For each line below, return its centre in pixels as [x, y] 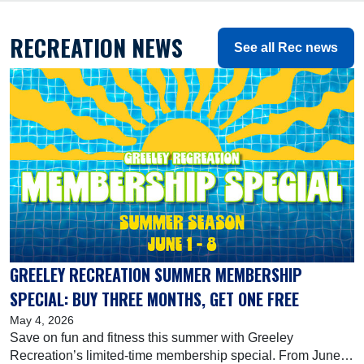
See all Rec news [286, 48]
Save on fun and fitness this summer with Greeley [152, 337]
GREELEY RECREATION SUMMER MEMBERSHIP [156, 274]
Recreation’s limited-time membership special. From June [175, 355]
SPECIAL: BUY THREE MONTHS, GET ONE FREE [154, 299]
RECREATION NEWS [96, 48]
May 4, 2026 [42, 320]
